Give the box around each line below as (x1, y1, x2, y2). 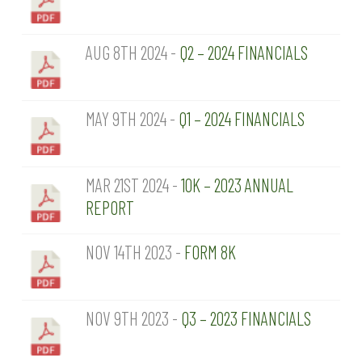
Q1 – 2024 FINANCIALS (178, 107, 305, 129)
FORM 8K (183, 241, 236, 263)
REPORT (85, 197, 134, 219)
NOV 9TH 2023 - (85, 308, 181, 330)
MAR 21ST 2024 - (85, 175, 181, 196)
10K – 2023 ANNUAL (180, 175, 293, 196)
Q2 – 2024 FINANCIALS (179, 41, 308, 63)
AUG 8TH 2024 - (85, 41, 179, 63)
